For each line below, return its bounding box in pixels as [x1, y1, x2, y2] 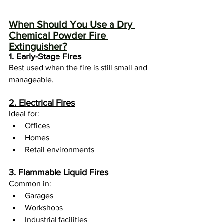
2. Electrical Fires [9, 97, 75, 108]
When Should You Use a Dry [9, 18, 135, 30]
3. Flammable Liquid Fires [9, 167, 108, 177]
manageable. [9, 75, 54, 84]
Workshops [25, 203, 63, 212]
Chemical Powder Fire [9, 29, 108, 41]
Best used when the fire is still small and [9, 63, 149, 72]
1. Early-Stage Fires [9, 51, 81, 61]
